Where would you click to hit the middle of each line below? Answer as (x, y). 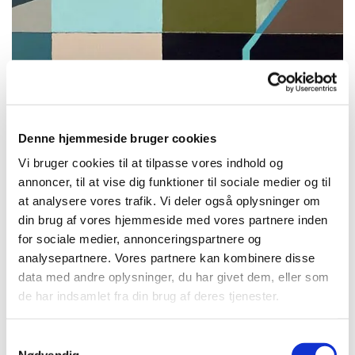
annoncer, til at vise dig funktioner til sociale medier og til (174, 181)
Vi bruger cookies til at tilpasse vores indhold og (151, 162)
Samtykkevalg (44, 339)
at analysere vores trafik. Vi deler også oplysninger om (170, 200)
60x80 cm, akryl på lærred (84, 230)
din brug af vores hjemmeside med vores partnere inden (173, 219)
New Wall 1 (49, 213)
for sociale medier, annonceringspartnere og (140, 239)
